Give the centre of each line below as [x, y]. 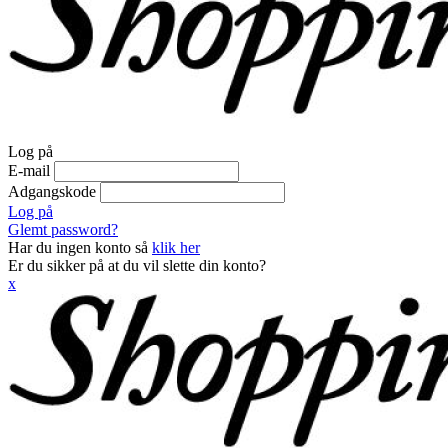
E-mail [29, 170]
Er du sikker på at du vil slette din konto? [137, 265]
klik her [176, 247]
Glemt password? [63, 229]
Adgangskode [52, 191]
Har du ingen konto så [80, 247]
